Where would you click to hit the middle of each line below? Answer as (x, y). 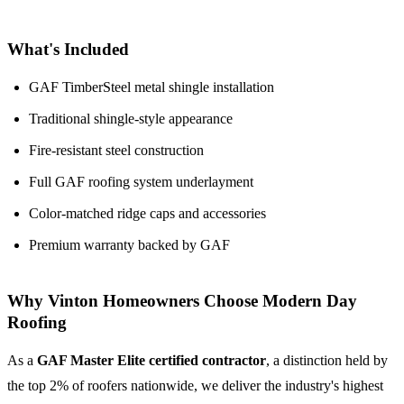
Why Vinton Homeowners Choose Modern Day (182, 301)
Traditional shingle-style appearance (131, 118)
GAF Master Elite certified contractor (151, 361)
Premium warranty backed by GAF (129, 244)
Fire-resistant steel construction (116, 150)
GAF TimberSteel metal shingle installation (151, 87)
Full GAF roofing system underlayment (141, 181)
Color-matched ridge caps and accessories (147, 213)
